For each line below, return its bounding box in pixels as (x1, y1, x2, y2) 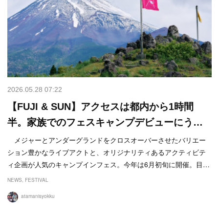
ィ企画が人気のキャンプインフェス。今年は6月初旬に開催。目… (7, 159, 210, 169)
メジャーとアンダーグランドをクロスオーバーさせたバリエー (7, 134, 206, 145)
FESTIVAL (25, 176, 48, 183)
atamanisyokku (21, 192, 55, 199)
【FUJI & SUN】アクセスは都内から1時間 (7, 101, 194, 112)
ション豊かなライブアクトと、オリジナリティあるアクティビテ (7, 147, 206, 157)
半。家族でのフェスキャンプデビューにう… (7, 116, 203, 128)
